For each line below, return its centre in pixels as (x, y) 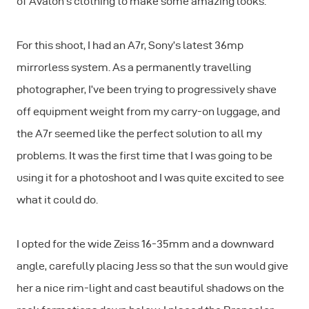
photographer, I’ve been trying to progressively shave (147, 89)
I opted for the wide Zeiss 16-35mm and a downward (145, 243)
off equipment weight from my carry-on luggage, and (148, 111)
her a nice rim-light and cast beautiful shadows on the (150, 288)
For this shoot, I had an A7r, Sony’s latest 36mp (130, 45)
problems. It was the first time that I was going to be (144, 155)
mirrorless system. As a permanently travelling (134, 67)
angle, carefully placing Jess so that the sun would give (152, 266)
